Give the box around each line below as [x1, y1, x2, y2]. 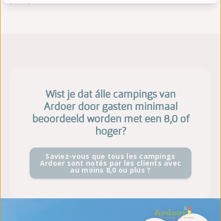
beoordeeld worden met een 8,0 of [32, 112, 189, 126]
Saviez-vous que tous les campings [45, 151, 176, 161]
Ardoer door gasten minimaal [43, 100, 178, 113]
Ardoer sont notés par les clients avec [39, 158, 182, 168]
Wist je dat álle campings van [45, 87, 176, 101]
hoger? [95, 124, 126, 138]
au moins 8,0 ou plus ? [70, 165, 151, 175]
